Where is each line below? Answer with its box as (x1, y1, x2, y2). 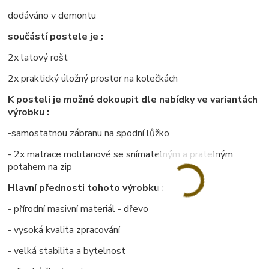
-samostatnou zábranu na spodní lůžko (8, 126, 170, 140)
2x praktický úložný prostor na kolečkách (8, 71, 178, 85)
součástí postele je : (8, 29, 104, 43)
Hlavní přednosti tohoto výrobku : (8, 181, 165, 195)
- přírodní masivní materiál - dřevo (8, 202, 149, 216)
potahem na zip (8, 160, 73, 174)
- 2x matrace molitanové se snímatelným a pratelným (8, 147, 234, 161)
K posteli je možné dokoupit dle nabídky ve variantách (8, 92, 258, 106)
